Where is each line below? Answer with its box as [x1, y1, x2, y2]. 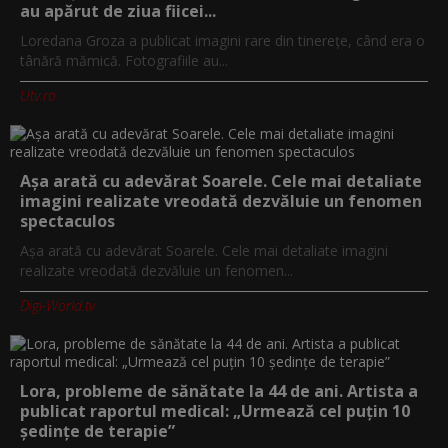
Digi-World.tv [20, 295, 95, 315]
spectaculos [20, 209, 115, 232]
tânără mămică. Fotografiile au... [20, 50, 228, 70]
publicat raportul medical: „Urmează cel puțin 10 [20, 399, 410, 422]
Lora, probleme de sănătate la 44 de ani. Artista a [20, 379, 418, 402]
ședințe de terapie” [20, 419, 175, 442]
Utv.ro [20, 85, 56, 105]
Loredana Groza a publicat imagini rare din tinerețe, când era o [20, 30, 425, 50]
